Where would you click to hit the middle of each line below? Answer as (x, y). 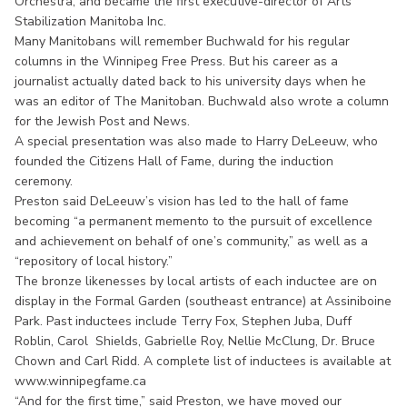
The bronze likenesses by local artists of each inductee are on (196, 281)
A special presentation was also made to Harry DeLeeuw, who (196, 141)
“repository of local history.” (94, 261)
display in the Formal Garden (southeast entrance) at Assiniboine (203, 301)
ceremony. (44, 181)
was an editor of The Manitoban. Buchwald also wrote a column (202, 101)
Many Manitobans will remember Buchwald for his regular (182, 41)
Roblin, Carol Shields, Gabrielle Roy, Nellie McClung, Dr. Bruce (195, 341)
